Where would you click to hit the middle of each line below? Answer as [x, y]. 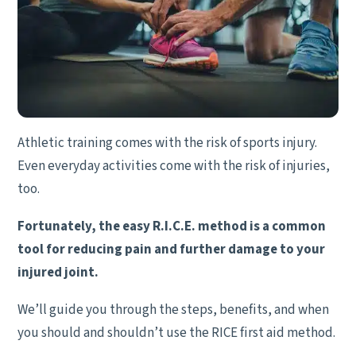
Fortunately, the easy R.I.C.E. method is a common [172, 227]
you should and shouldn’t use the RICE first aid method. [176, 333]
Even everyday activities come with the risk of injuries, [174, 166]
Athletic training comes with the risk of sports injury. [167, 143]
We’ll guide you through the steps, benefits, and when [173, 310]
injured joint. [58, 273]
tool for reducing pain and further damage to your [171, 250]
